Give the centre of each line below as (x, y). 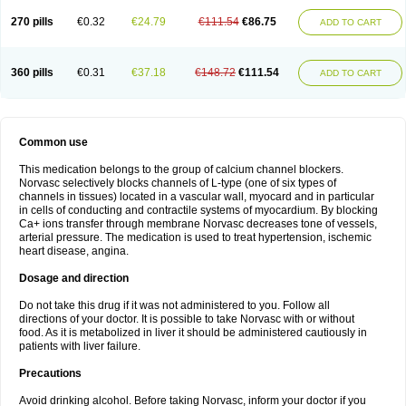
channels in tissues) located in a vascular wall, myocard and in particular (197, 197)
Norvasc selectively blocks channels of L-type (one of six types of (178, 183)
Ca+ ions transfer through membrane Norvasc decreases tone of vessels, (198, 224)
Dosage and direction (74, 278)
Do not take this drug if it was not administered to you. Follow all (174, 305)
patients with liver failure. (80, 346)
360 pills (32, 72)
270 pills (32, 22)
